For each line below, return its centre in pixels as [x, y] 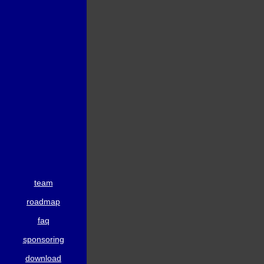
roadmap [43, 202]
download [43, 258]
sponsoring [43, 239]
